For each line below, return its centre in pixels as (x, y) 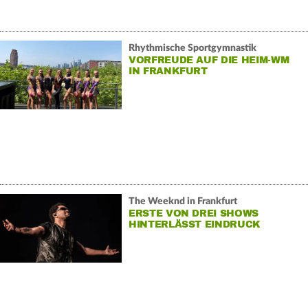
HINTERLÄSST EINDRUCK (194, 224)
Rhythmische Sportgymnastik (192, 48)
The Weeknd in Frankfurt (183, 201)
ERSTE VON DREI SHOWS (193, 213)
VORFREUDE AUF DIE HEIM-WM (209, 60)
